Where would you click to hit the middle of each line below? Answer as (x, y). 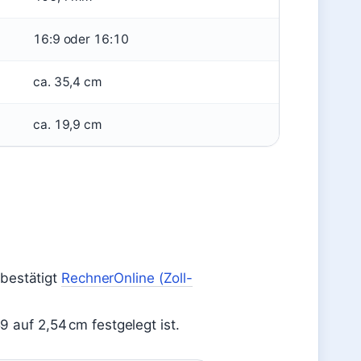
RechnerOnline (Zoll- (127, 278)
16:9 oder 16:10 (81, 39)
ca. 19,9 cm (67, 124)
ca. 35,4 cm (67, 82)
